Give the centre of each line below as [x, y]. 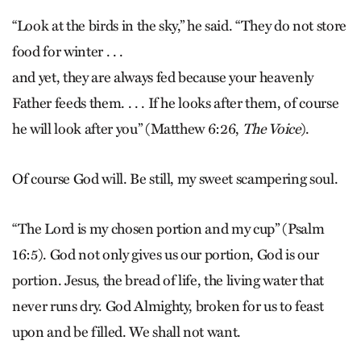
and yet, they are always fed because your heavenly [163, 78]
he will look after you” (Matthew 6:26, [127, 129]
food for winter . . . [68, 52]
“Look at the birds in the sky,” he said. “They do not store [179, 26]
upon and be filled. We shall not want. [127, 332]
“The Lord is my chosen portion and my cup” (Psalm [168, 229]
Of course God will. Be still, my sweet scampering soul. [175, 179]
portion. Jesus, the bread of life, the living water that [168, 281]
